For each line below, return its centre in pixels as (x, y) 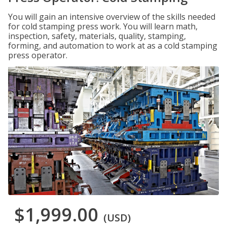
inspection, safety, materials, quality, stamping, (97, 36)
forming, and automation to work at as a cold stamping (113, 46)
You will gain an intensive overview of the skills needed (112, 17)
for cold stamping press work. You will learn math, (103, 26)
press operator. (38, 55)
